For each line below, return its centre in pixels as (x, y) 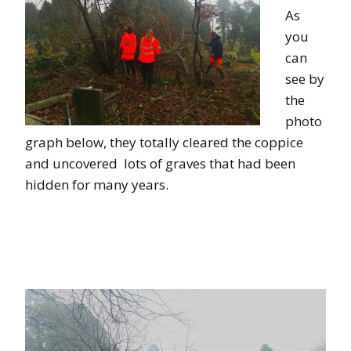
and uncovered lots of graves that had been (160, 163)
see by (305, 79)
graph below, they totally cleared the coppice (164, 142)
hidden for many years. (97, 185)
